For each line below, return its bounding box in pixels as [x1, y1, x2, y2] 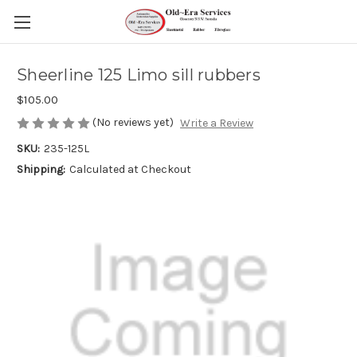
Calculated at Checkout [69, 163, 191, 177]
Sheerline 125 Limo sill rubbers [17, 65, 261, 85]
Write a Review [179, 116, 253, 131]
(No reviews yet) [92, 116, 174, 129]
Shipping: [17, 163, 65, 177]
